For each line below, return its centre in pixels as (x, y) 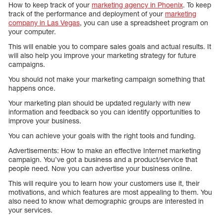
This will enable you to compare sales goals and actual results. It (110, 47)
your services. (30, 210)
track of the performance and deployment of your (87, 14)
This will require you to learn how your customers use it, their (104, 183)
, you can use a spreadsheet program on (144, 23)
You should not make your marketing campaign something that (107, 79)
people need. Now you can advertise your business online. (100, 168)
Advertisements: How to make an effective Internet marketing (105, 151)
